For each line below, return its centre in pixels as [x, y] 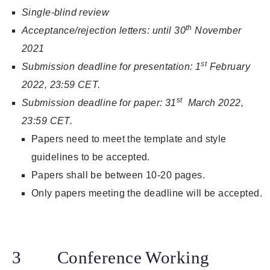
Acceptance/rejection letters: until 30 [104, 31]
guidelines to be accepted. [91, 157]
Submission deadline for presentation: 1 [111, 67]
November [217, 31]
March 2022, [213, 103]
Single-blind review [65, 13]
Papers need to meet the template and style [129, 139]
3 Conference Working [111, 258]
